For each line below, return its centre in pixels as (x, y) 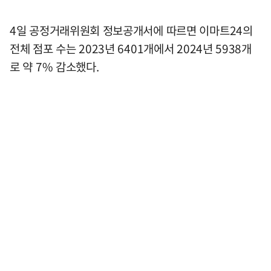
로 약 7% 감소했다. (54, 67)
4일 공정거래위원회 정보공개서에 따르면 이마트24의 (131, 31)
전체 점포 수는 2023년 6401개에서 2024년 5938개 (131, 49)
